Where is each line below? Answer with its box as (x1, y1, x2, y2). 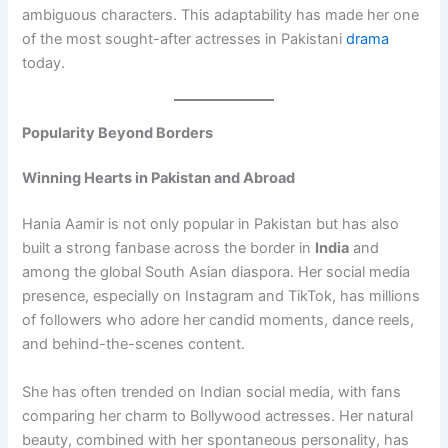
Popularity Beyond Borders (22, 123, 214, 142)
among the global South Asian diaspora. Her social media (22, 263, 411, 282)
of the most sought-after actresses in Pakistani (22, 30, 347, 49)
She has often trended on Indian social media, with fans (22, 382, 402, 401)
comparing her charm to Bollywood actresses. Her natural (22, 406, 414, 425)
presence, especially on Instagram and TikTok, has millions (22, 287, 421, 306)
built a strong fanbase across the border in (22, 239, 316, 258)
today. (22, 54, 66, 73)
